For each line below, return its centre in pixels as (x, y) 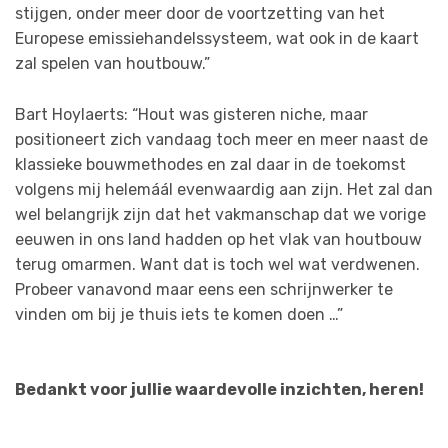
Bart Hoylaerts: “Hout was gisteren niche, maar (191, 114)
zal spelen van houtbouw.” (112, 64)
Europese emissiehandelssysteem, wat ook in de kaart (217, 39)
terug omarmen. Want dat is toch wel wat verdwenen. (217, 264)
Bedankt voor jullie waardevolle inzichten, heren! (219, 390)
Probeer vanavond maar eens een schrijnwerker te (204, 289)
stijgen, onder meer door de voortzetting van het (200, 14)
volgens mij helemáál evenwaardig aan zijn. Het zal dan (224, 189)
